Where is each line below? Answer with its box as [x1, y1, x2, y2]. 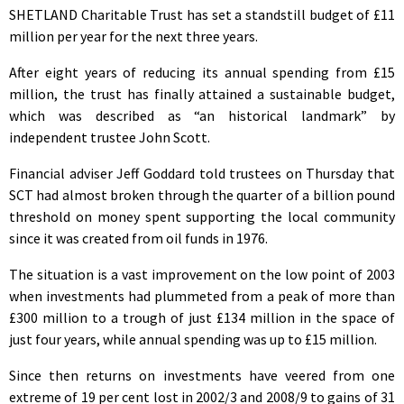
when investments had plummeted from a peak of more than [9, 286, 395, 305]
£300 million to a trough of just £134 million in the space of [9, 308, 395, 326]
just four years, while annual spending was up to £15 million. [9, 329, 377, 348]
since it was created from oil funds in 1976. [9, 228, 268, 247]
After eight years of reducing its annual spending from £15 [9, 62, 395, 81]
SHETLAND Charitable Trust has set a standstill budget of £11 [9, 5, 395, 23]
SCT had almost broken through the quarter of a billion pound [9, 185, 395, 204]
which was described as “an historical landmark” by [9, 106, 395, 124]
